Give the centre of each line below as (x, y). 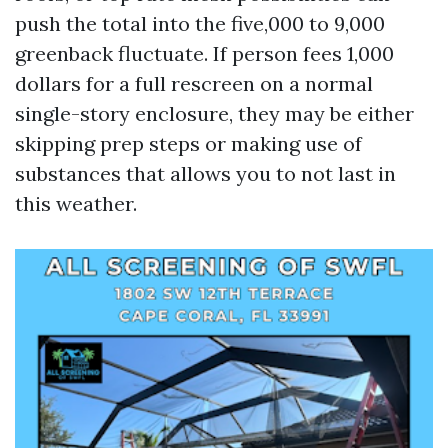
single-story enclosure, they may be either (214, 113)
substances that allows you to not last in (205, 173)
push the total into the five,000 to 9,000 (200, 23)
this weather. (76, 203)
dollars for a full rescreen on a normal (194, 83)
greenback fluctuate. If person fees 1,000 (204, 53)
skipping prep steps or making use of (188, 143)
